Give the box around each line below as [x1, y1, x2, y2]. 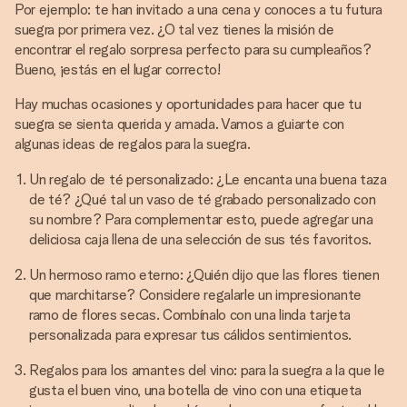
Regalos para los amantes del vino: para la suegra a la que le [29, 362, 385, 379]
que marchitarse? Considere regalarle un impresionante [29, 286, 362, 303]
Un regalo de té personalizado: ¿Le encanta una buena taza [29, 171, 387, 188]
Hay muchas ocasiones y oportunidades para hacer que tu [15, 95, 362, 113]
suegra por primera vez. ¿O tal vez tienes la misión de [15, 21, 334, 38]
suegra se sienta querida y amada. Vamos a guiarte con [15, 115, 345, 133]
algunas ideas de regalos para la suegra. [15, 135, 251, 153]
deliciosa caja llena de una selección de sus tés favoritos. [29, 231, 372, 248]
